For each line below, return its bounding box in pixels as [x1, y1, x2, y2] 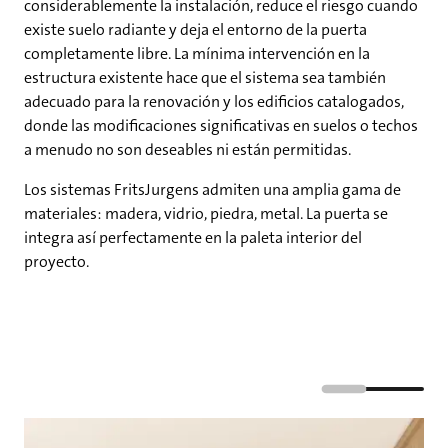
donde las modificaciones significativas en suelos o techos [24, 115, 418, 136]
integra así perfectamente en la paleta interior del [24, 227, 362, 248]
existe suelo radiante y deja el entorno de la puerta [24, 19, 367, 40]
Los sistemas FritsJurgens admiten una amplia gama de [24, 179, 401, 200]
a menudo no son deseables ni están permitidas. [24, 139, 351, 160]
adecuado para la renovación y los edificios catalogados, [24, 91, 404, 112]
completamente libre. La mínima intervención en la [24, 43, 370, 64]
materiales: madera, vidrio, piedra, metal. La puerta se [24, 203, 388, 224]
